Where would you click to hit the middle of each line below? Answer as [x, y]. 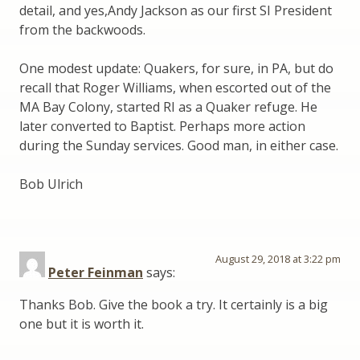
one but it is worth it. [82, 324]
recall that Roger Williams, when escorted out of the [175, 88]
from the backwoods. [82, 30]
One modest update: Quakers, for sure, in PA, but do [176, 69]
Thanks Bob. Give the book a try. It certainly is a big [174, 305]
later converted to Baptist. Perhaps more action [162, 127]
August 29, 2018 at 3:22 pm [278, 259]
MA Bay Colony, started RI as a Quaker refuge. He [168, 107]
